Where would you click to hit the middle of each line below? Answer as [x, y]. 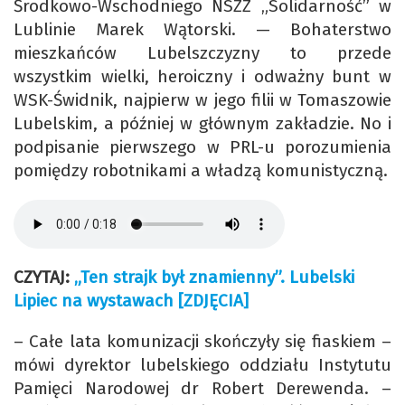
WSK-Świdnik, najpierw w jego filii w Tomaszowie [202, 100]
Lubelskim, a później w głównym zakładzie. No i [202, 124]
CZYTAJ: [44, 278]
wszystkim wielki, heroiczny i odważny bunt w [202, 77]
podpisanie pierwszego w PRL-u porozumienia [202, 147]
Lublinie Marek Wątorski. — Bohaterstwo [202, 30]
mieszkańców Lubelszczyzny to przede [202, 53]
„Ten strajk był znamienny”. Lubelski [214, 278]
